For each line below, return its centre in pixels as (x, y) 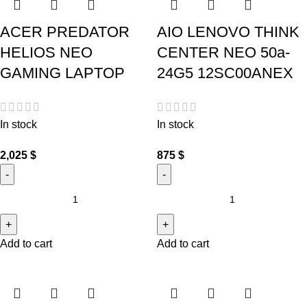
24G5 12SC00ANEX (225, 73)
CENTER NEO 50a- (223, 53)
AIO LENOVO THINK (228, 32)
